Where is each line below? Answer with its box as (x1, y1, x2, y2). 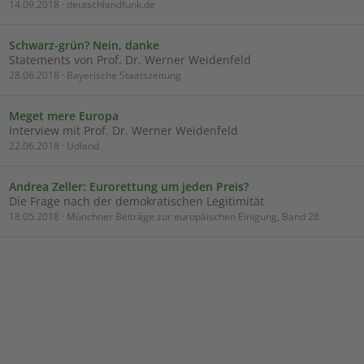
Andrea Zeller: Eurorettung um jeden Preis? (9, 179, 249, 194)
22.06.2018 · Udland (9, 139, 99, 153)
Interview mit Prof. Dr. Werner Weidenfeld (9, 123, 238, 138)
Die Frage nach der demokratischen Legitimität (9, 193, 264, 209)
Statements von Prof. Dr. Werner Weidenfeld (9, 52, 251, 67)
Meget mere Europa (9, 108, 119, 123)
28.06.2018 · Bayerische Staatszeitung (9, 68, 181, 82)
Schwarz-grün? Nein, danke (9, 37, 159, 53)
